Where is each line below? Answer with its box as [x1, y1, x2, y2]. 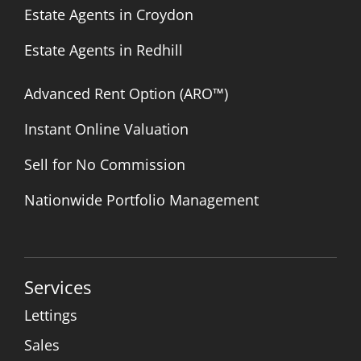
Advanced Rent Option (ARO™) [24, 84, 228, 103]
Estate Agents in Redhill [24, 40, 183, 60]
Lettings [24, 305, 77, 325]
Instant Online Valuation [24, 119, 189, 139]
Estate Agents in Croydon [24, 5, 193, 24]
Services [24, 275, 91, 299]
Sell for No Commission [24, 155, 185, 174]
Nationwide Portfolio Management [24, 190, 259, 210]
